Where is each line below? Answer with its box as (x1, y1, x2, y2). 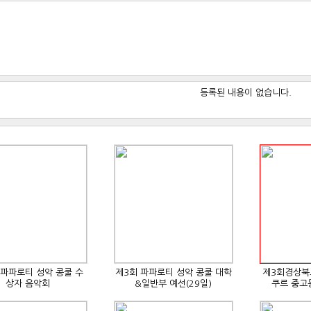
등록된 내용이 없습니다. (200, 88, 292, 97)
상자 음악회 (5, 279, 50, 288)
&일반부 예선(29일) (135, 279, 212, 288)
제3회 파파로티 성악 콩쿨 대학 (115, 268, 232, 277)
